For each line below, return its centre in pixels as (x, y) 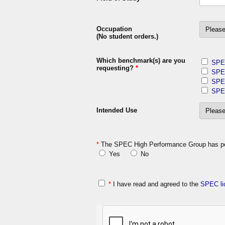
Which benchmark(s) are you (141, 60)
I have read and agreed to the (156, 184)
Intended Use (117, 110)
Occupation (114, 29)
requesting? (116, 68)
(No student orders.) (127, 36)
